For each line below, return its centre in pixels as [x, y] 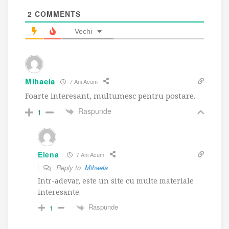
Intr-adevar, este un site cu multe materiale [116, 181]
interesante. [59, 192]
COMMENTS [56, 14]
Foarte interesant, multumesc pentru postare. [110, 96]
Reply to [70, 168]
